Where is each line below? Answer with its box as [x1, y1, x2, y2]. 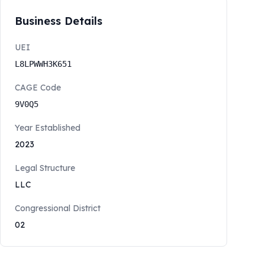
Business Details [15, 14, 102, 28]
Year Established [15, 122, 80, 133]
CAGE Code [15, 82, 61, 93]
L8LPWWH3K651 [15, 59, 72, 69]
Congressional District [15, 203, 101, 214]
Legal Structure [15, 163, 75, 173]
